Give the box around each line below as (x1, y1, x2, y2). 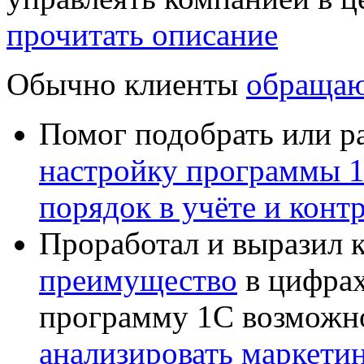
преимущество (39, 262, 237, 298)
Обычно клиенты (6, 67, 246, 102)
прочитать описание (6, 17, 278, 53)
